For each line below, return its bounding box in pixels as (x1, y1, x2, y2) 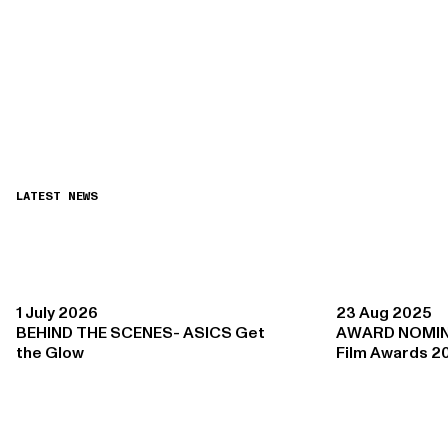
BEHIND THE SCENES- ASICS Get (16, 325, 266, 342)
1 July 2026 (16, 305, 99, 322)
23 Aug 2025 (336, 305, 433, 322)
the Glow (16, 345, 85, 362)
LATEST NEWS (16, 190, 99, 203)
